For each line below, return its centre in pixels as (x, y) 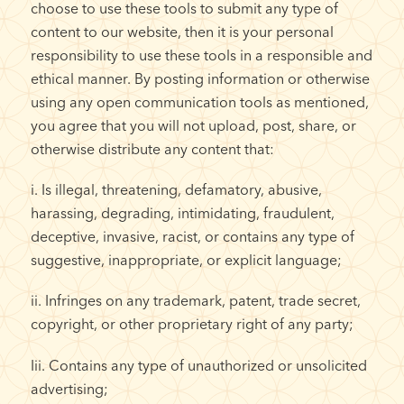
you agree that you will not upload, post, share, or (193, 126)
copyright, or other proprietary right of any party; (192, 324)
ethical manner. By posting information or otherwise (200, 79)
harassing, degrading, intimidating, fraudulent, (182, 213)
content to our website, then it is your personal (182, 32)
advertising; (69, 388)
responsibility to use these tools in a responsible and (201, 55)
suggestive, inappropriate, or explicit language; (186, 260)
